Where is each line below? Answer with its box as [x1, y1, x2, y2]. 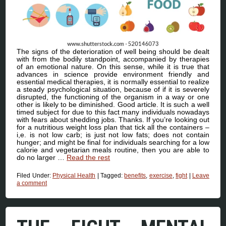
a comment [17, 180, 47, 187]
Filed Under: [17, 172, 52, 180]
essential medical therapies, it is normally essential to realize [17, 78, 209, 86]
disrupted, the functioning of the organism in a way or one [17, 93, 209, 101]
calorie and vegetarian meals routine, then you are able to [17, 146, 209, 154]
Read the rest [67, 153, 110, 162]
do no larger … [17, 153, 67, 162]
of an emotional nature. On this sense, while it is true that [17, 63, 209, 71]
